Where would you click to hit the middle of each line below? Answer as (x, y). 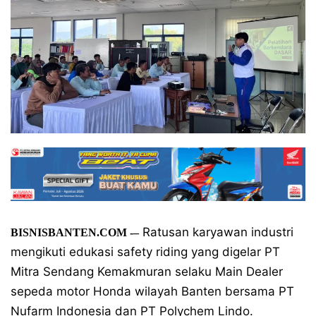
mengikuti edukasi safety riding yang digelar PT (145, 252)
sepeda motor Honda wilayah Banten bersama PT (152, 291)
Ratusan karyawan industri (216, 232)
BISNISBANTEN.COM (69, 232)
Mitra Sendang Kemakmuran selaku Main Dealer (147, 272)
